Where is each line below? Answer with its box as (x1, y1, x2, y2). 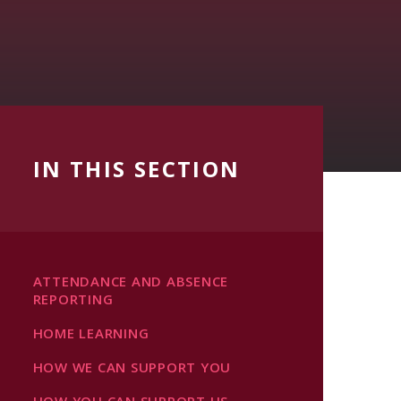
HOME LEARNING (32, 324, 149, 342)
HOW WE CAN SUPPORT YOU (32, 358, 232, 376)
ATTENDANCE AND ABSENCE (32, 272, 229, 290)
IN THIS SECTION (32, 154, 241, 183)
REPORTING (32, 290, 114, 308)
